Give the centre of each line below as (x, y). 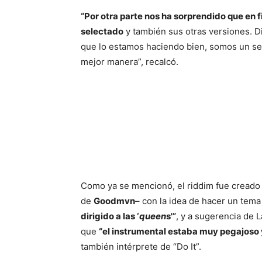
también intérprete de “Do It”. (141, 247)
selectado (102, 32)
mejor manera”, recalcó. (130, 62)
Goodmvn (114, 201)
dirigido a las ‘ (110, 216)
